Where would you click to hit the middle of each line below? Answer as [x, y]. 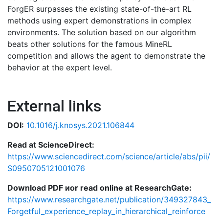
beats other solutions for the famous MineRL [90, 44]
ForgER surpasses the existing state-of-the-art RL [99, 9]
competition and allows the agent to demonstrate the [106, 56]
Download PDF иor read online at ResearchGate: [99, 188]
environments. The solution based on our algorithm [102, 32]
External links [54, 106]
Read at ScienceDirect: [51, 145]
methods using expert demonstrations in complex [99, 21]
